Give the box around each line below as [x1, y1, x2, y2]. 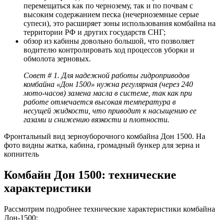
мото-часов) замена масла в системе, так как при [24, 89, 192, 98]
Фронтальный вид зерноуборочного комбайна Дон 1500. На [4, 132, 205, 141]
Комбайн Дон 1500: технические [4, 168, 176, 181]
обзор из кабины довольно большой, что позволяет [24, 37, 194, 46]
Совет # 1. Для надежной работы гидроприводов [24, 71, 190, 80]
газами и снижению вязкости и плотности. [24, 115, 169, 124]
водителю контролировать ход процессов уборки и [24, 46, 194, 55]
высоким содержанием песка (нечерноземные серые [24, 10, 199, 19]
